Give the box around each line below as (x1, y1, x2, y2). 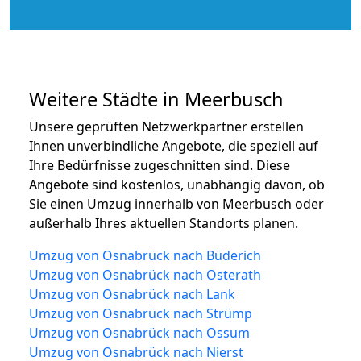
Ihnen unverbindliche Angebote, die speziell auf (29, 136, 318, 155)
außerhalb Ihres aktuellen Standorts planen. (29, 214, 298, 232)
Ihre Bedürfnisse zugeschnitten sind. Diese (29, 156, 290, 174)
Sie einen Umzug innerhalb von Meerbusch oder (29, 194, 324, 213)
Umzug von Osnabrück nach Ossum (29, 323, 250, 342)
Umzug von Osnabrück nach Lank (29, 284, 235, 303)
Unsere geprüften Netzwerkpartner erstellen (29, 117, 304, 135)
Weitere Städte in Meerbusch (29, 85, 284, 112)
